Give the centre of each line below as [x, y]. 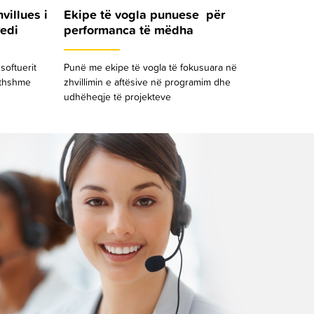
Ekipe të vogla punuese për [144, 16]
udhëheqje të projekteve [117, 98]
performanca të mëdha [129, 31]
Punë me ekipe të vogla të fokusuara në [152, 68]
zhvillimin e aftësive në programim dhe [147, 83]
